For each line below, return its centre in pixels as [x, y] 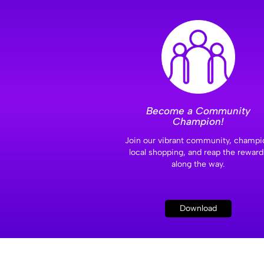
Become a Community [198, 111]
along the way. [198, 164]
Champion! [198, 122]
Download [198, 209]
